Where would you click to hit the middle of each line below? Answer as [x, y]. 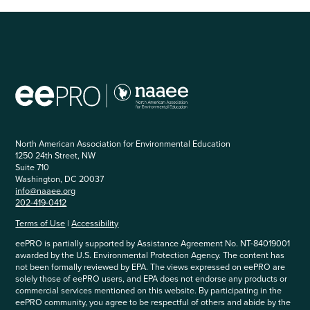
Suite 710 [33, 167]
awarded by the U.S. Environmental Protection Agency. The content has [150, 255]
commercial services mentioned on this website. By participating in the [149, 291]
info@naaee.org [46, 191]
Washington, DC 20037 [60, 179]
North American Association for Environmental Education [123, 144]
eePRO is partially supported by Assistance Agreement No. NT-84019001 [153, 244]
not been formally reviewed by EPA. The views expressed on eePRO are [151, 267]
